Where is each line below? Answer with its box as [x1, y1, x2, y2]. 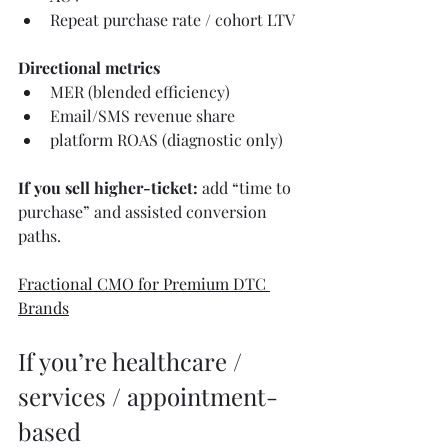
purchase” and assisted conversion [18, 201, 271, 223]
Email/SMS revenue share [50, 105, 235, 127]
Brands [18, 297, 69, 319]
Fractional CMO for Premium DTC [18, 273, 270, 295]
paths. [18, 225, 61, 247]
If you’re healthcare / [18, 345, 248, 378]
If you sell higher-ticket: [18, 177, 198, 199]
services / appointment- [18, 380, 278, 413]
